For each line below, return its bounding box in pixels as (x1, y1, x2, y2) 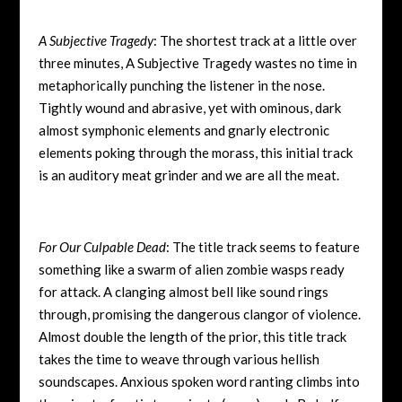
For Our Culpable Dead (38, 238, 166, 255)
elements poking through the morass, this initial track (38, 144, 353, 161)
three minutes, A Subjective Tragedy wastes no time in (38, 54, 357, 71)
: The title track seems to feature (165, 238, 360, 255)
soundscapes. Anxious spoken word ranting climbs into (38, 372, 360, 389)
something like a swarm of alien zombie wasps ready (38, 260, 345, 277)
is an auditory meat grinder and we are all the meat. (38, 166, 342, 183)
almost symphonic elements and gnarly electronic (38, 121, 329, 138)
